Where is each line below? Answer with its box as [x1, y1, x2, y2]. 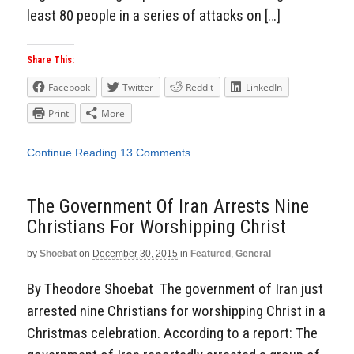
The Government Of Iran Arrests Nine [27, 194, 309, 217]
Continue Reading [27, 146, 117, 160]
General [235, 247, 271, 259]
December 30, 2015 [92, 247, 178, 259]
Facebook [48, 81, 90, 95]
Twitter [122, 81, 153, 95]
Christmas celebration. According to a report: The [27, 323, 318, 342]
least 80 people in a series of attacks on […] [27, 6, 281, 24]
